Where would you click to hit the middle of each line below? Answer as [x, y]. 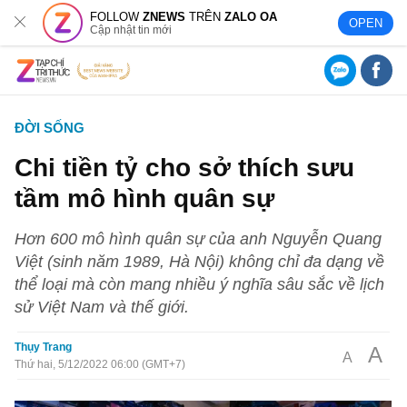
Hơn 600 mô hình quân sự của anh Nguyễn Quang [199, 238]
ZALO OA [251, 16]
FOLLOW [117, 16]
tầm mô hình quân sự [145, 198]
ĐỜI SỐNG [50, 128]
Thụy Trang [44, 347]
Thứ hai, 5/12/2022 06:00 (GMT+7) [100, 364]
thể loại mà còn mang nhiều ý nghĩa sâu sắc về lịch [200, 284]
